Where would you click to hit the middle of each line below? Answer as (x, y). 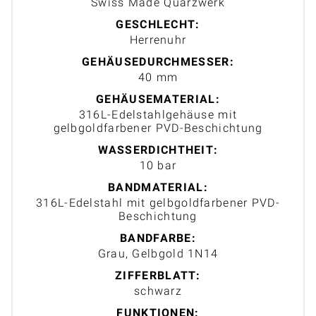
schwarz (158, 291)
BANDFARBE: (158, 238)
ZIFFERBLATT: (158, 275)
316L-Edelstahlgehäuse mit (158, 114)
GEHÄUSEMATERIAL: (158, 99)
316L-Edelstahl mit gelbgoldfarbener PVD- (158, 202)
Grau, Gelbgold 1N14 (158, 253)
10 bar (158, 165)
